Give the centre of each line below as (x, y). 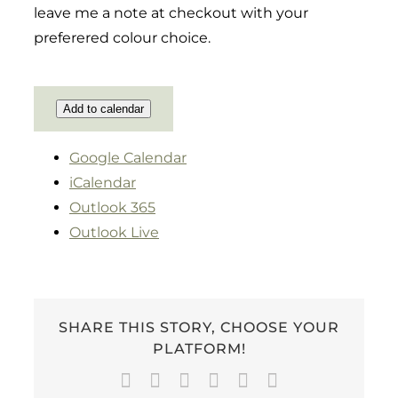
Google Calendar (128, 158)
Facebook (169, 380)
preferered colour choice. (122, 38)
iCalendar (103, 183)
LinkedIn (225, 380)
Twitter (187, 380)
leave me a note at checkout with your (171, 13)
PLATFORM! (199, 349)
